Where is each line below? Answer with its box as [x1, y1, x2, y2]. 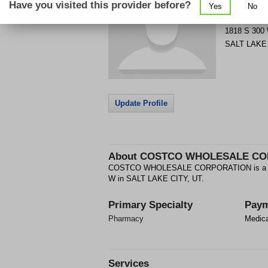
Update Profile [115, 99, 167, 108]
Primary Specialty [108, 199, 193, 211]
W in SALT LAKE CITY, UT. [108, 174, 204, 183]
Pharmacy [108, 214, 144, 223]
